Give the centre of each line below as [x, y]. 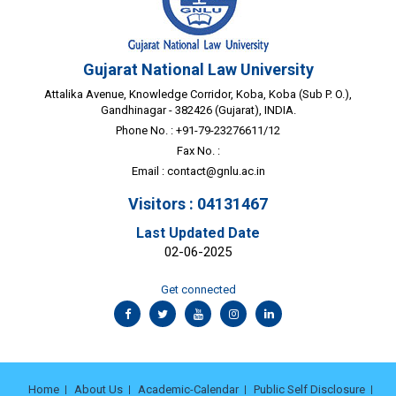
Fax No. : [198, 151]
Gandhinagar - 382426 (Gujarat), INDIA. [198, 110]
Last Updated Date [198, 233]
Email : [149, 171]
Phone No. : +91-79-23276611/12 [198, 130]
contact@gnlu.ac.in [216, 171]
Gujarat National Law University [198, 69]
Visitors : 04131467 [198, 204]
